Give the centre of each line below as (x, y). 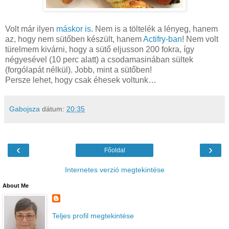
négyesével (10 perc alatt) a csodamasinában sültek (99, 59)
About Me (16, 185)
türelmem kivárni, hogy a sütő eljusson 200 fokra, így (100, 49)
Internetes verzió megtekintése (114, 169)
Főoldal (114, 150)
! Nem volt (200, 39)
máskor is (74, 29)
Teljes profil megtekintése (93, 216)
